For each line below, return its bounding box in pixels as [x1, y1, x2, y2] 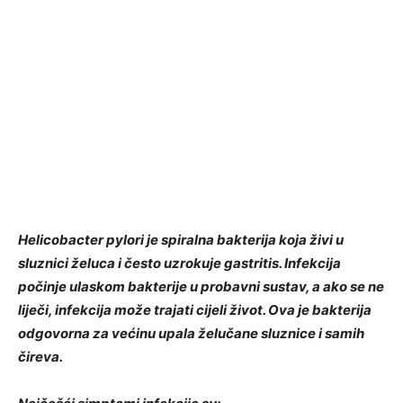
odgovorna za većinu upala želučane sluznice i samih [18, 325, 364, 342]
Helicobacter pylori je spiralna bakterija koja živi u [18, 231, 344, 248]
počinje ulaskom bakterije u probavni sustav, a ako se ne [18, 278, 384, 295]
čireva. [18, 348, 63, 365]
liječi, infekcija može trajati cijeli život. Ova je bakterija [18, 301, 372, 318]
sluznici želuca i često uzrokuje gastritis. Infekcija [18, 255, 341, 272]
